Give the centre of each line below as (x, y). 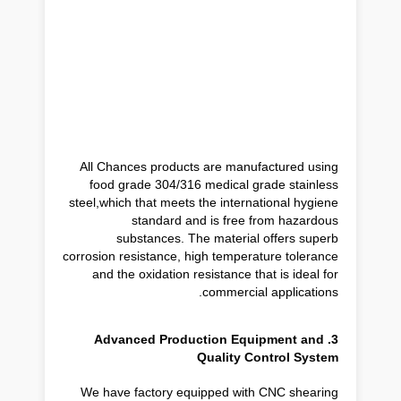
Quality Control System (268, 358)
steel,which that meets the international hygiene (204, 202)
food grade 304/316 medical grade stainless (214, 184)
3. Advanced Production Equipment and (209, 340)
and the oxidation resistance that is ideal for (215, 273)
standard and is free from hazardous (235, 220)
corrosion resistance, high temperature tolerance (200, 256)
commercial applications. (270, 291)
